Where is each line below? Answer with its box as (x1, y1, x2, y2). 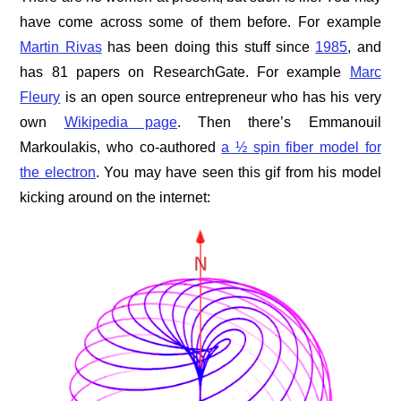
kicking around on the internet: (20, 189, 211, 205)
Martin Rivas (20, 38, 102, 55)
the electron (20, 164, 96, 180)
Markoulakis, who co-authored (20, 139, 222, 155)
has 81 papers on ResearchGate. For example (20, 64, 350, 80)
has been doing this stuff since (101, 38, 316, 55)
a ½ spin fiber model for (221, 139, 381, 155)
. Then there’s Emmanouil (176, 114, 381, 130)
